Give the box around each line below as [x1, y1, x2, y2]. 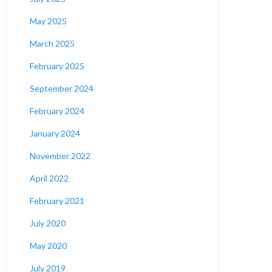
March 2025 [30, 38, 75, 49]
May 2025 [30, 16, 67, 26]
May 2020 [30, 240, 67, 251]
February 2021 [30, 195, 85, 206]
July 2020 [30, 218, 66, 228]
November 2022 [30, 151, 91, 161]
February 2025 [30, 61, 85, 71]
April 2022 [30, 173, 69, 183]
